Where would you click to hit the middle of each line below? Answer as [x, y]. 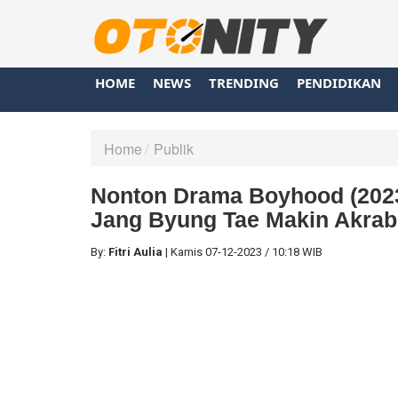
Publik [174, 148]
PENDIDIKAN [339, 82]
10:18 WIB [297, 251]
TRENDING [244, 82]
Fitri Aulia [135, 251]
